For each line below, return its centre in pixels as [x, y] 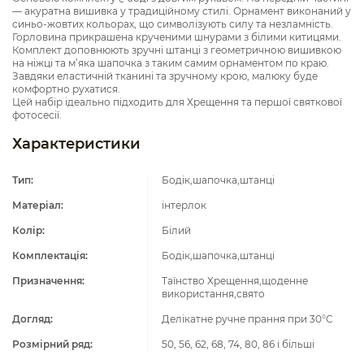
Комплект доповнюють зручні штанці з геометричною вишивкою [177, 50]
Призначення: [48, 281]
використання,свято [213, 294]
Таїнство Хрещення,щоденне [234, 281]
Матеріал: [38, 205]
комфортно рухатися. [66, 89]
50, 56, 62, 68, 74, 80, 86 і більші [238, 344]
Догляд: [32, 319]
